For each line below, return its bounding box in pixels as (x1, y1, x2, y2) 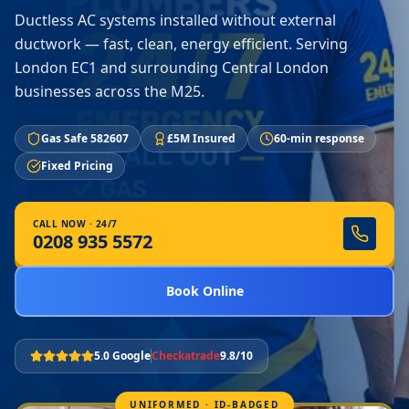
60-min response (274, 131, 364, 146)
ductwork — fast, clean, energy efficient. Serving (15, 34, 348, 54)
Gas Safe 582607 (41, 131, 129, 146)
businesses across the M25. (15, 81, 204, 101)
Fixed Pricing (41, 158, 113, 173)
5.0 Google (94, 348, 151, 363)
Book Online (165, 282, 244, 299)
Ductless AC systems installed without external (15, 10, 336, 30)
